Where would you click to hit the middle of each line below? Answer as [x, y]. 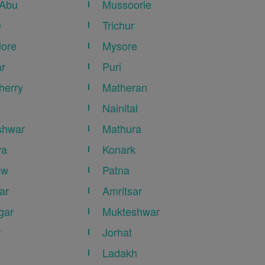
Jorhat [117, 232]
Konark [119, 149]
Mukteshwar [131, 211]
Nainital [120, 108]
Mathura [122, 129]
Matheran [125, 87]
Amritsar [122, 191]
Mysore [120, 46]
